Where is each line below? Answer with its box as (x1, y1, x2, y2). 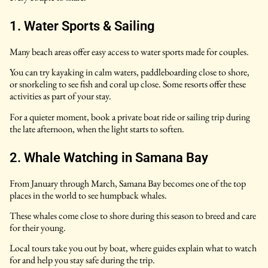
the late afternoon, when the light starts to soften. (10, 122, 184, 135)
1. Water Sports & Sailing (10, 18, 155, 33)
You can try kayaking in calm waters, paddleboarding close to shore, (10, 66, 249, 79)
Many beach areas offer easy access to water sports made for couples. (10, 45, 249, 58)
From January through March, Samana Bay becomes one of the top (10, 176, 246, 190)
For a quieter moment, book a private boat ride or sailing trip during (10, 110, 250, 123)
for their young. (10, 221, 66, 234)
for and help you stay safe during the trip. (10, 254, 155, 267)
